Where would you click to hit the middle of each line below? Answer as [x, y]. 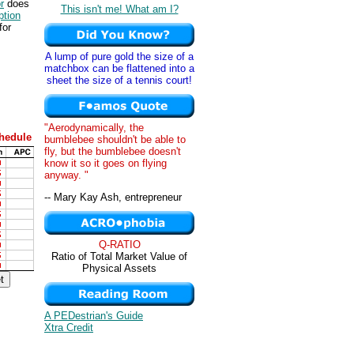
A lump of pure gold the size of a [119, 56]
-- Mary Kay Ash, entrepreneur [113, 198]
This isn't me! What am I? [119, 9]
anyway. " [66, 175]
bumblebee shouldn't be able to [115, 139]
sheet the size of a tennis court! [119, 80]
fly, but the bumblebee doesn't [113, 151]
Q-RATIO [119, 245]
